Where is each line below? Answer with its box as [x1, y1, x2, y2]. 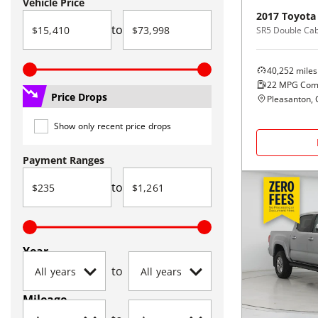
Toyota [282, 9, 316, 23]
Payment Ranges [23, 153, 104, 167]
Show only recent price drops [54, 120, 172, 132]
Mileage [23, 292, 67, 307]
